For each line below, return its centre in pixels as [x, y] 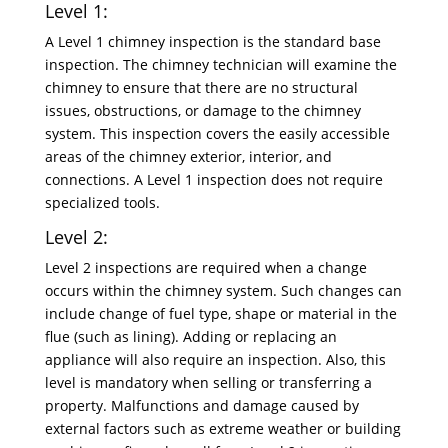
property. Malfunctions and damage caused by [201, 405]
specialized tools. [102, 202]
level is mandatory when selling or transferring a [208, 382]
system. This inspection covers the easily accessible [217, 133]
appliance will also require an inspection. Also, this [215, 359]
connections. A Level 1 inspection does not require [213, 179]
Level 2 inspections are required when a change [205, 267]
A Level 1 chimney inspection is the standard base [212, 41]
